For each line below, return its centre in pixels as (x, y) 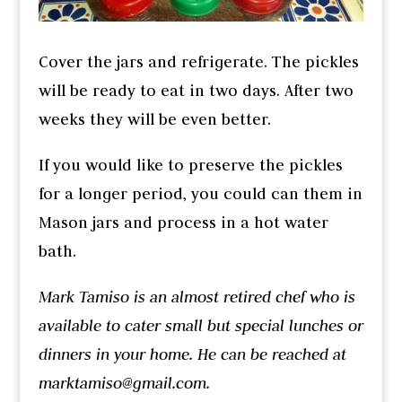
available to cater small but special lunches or (201, 326)
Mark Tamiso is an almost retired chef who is (197, 297)
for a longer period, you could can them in (200, 194)
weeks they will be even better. (154, 120)
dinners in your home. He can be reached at (192, 355)
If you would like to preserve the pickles (190, 166)
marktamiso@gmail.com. (124, 384)
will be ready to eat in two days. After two (196, 91)
